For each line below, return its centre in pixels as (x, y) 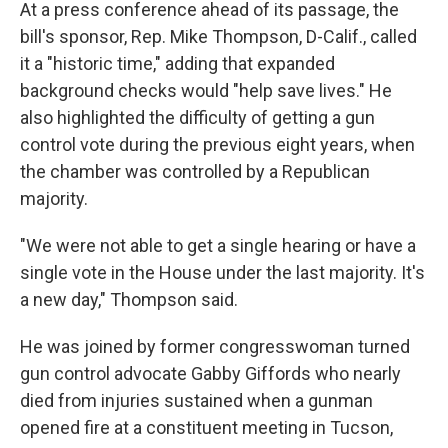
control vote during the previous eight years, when (217, 144)
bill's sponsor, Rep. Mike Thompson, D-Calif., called (218, 36)
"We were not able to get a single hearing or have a (218, 245)
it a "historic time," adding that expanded (177, 63)
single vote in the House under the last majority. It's (222, 272)
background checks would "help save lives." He (206, 90)
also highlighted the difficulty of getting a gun (197, 117)
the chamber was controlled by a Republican (195, 171)
